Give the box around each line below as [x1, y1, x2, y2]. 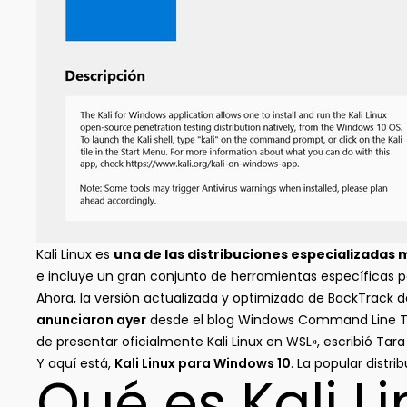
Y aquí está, [36, 354, 114, 372]
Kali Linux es [36, 245, 114, 263]
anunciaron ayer [36, 311, 146, 329]
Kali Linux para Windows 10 [114, 354, 291, 372]
